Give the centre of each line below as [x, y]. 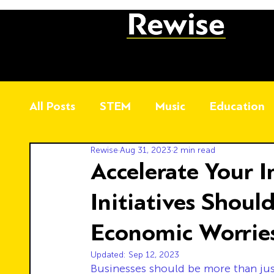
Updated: [109, 255]
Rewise [104, 150]
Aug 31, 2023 [146, 150]
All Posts [52, 106]
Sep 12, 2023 [154, 255]
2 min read [194, 150]
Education [237, 106]
